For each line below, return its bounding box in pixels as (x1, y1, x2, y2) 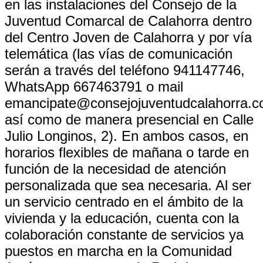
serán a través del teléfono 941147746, (5, 62, 245, 78)
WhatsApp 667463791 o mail (5, 79, 183, 95)
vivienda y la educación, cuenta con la (5, 210, 239, 226)
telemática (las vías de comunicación (5, 46, 232, 62)
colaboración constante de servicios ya (5, 227, 244, 242)
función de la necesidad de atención (5, 161, 226, 177)
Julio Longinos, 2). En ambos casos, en (5, 128, 248, 144)
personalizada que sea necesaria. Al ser (5, 177, 251, 193)
